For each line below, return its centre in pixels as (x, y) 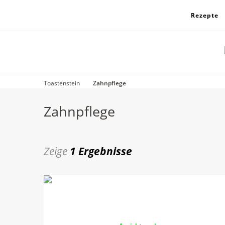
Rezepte (204, 15)
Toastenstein (62, 83)
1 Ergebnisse (101, 151)
